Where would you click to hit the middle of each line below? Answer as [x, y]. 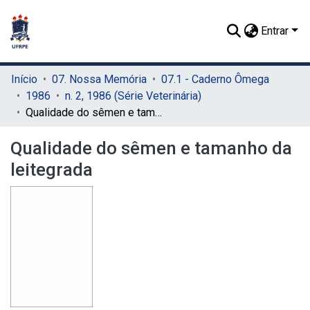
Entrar [275, 31]
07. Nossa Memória [99, 79]
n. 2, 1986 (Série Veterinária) [133, 96]
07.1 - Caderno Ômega [215, 79]
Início [24, 79]
